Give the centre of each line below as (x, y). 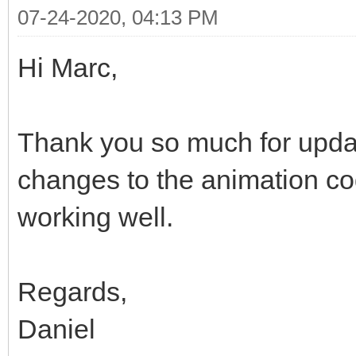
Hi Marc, (68, 67)
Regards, (72, 291)
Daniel (56, 329)
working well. (95, 217)
